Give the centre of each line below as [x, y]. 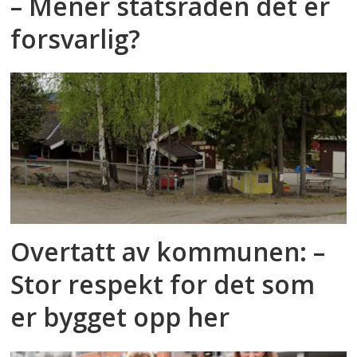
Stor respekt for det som [163, 284]
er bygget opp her [120, 317]
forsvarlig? [76, 38]
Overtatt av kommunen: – [168, 252]
